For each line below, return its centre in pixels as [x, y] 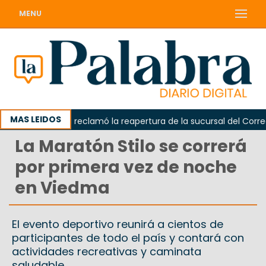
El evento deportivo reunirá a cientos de [118, 224]
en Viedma [62, 188]
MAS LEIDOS [36, 120]
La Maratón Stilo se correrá [131, 147]
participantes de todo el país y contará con [128, 238]
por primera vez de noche [126, 167]
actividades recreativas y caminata [107, 252]
